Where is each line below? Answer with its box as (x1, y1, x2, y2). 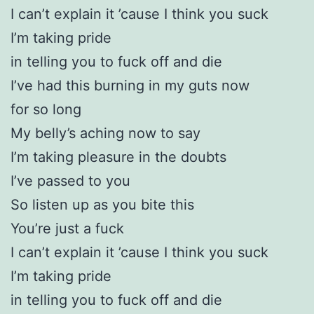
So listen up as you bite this (11, 196, 194, 213)
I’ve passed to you (11, 172, 130, 189)
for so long (11, 100, 81, 118)
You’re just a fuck (11, 219, 124, 237)
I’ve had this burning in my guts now (11, 76, 250, 94)
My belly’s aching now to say (11, 124, 200, 142)
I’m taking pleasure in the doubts (11, 148, 226, 165)
